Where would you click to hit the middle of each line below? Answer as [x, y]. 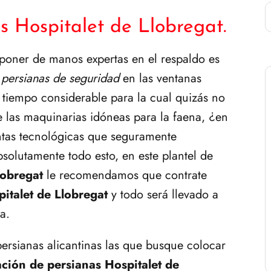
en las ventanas [160, 78]
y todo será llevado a [163, 194]
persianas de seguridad [60, 78]
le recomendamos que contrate [127, 175]
